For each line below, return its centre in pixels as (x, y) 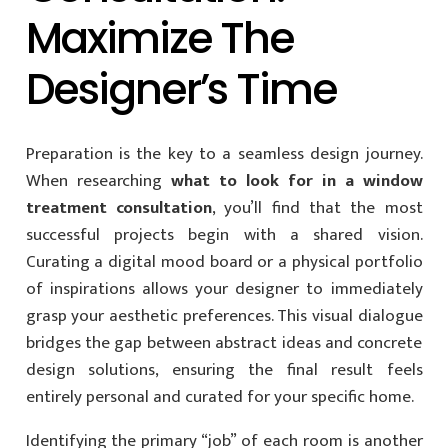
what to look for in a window (296, 180)
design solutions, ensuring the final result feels (224, 369)
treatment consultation (118, 207)
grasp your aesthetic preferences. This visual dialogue (224, 315)
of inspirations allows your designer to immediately (224, 288)
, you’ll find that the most (317, 207)
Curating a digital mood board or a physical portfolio (224, 261)
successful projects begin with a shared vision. (224, 234)
